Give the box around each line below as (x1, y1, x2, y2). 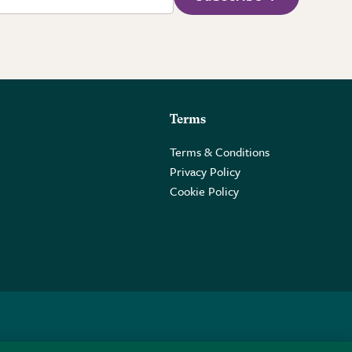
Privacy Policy (170, 163, 240, 181)
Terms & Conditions (170, 143, 269, 161)
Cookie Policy (170, 182, 239, 200)
